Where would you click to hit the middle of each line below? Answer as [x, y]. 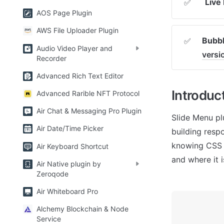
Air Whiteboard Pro [67, 191]
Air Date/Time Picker [70, 128]
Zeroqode [52, 173]
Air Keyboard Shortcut [72, 146]
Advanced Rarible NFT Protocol [88, 93]
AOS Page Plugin [64, 13]
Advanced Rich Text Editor [80, 75]
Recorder [51, 58]
